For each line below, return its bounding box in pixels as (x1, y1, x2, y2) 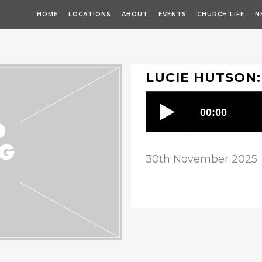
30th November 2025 (146, 153, 257, 166)
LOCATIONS (68, 11, 111, 18)
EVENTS (158, 11, 187, 18)
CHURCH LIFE (197, 11, 244, 18)
